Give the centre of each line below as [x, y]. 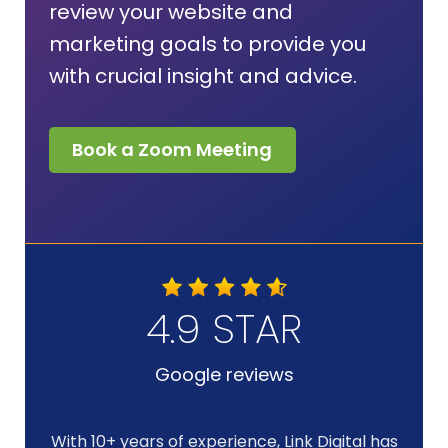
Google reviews [224, 375]
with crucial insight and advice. [202, 75]
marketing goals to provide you [207, 43]
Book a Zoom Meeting [172, 149]
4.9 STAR [224, 329]
